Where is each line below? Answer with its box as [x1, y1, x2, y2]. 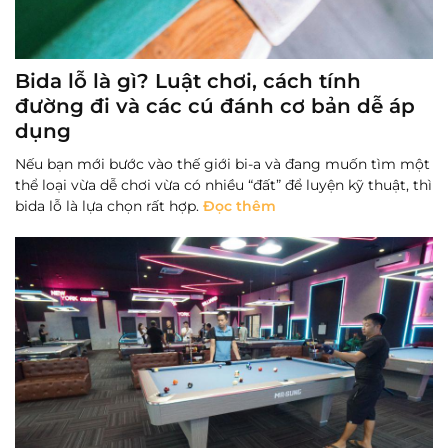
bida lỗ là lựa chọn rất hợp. [15, 196, 203, 215]
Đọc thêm [203, 196, 276, 215]
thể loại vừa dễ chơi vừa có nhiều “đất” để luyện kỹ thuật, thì [15, 175, 432, 194]
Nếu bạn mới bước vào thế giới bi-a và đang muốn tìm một [15, 154, 430, 173]
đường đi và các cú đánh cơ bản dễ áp [15, 93, 415, 118]
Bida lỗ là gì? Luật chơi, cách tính [15, 68, 361, 93]
